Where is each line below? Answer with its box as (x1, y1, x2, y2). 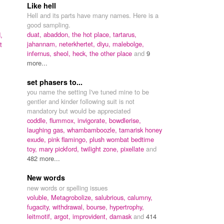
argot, (54, 211, 72, 221)
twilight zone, (81, 143, 120, 153)
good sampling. (27, 19, 70, 29)
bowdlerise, (109, 115, 141, 125)
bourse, (86, 201, 109, 211)
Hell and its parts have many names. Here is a (27, 10, 158, 20)
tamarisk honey (119, 124, 162, 134)
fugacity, (27, 201, 52, 211)
